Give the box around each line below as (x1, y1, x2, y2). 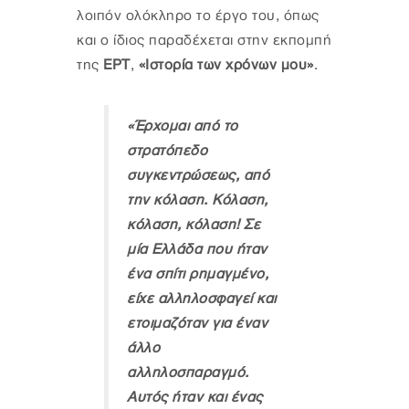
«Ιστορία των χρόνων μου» (134, 57, 314, 73)
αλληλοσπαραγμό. (127, 364, 249, 381)
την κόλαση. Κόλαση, (127, 192, 268, 208)
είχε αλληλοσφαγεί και (127, 290, 277, 307)
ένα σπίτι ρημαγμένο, (127, 266, 268, 282)
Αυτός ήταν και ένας (127, 389, 263, 405)
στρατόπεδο (127, 142, 207, 159)
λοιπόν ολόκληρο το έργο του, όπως (77, 7, 320, 24)
